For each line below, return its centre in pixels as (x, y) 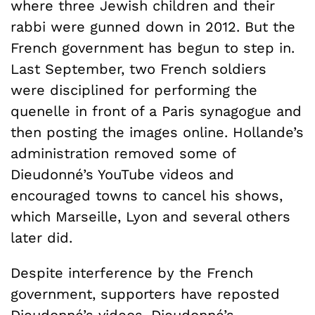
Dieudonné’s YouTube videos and (122, 174)
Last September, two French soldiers (139, 69)
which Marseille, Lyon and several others (150, 216)
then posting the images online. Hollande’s (157, 132)
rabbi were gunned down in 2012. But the (153, 26)
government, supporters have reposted (145, 294)
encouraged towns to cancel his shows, (147, 195)
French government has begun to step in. (153, 47)
